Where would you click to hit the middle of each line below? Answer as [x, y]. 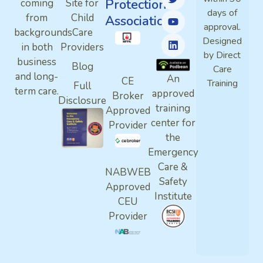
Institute [173, 196]
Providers [82, 48]
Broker [128, 96]
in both [37, 47]
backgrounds [43, 33]
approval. [222, 27]
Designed [222, 41]
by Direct [222, 55]
